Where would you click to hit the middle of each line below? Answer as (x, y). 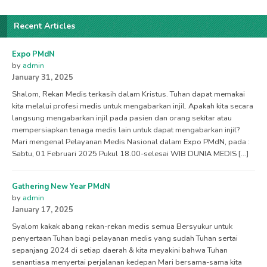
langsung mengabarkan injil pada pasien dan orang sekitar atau (122, 118)
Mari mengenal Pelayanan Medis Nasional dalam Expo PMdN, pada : (131, 142)
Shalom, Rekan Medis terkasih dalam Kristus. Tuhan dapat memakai (128, 94)
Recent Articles (44, 26)
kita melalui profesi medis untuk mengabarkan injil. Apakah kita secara (133, 106)
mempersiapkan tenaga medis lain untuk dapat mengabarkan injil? (126, 130)
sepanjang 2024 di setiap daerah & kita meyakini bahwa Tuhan (120, 250)
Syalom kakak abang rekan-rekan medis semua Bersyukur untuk (122, 226)
